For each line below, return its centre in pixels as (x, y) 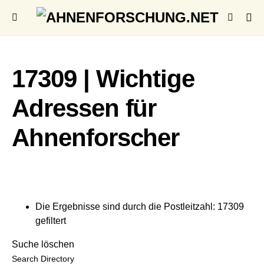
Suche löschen (43, 244)
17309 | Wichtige (103, 79)
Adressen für (84, 108)
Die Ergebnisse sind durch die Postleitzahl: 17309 (140, 207)
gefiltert (51, 221)
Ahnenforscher (96, 138)
